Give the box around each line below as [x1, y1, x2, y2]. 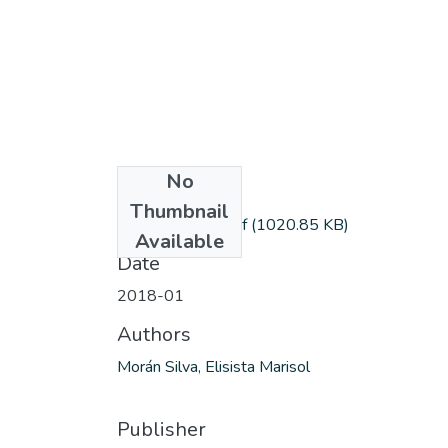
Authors [117, 320, 191, 348]
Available [135, 227, 224, 255]
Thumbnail [130, 197, 229, 225]
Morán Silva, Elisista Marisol [117, 355, 310, 378]
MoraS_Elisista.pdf [117, 213, 247, 236]
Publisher [117, 415, 206, 443]
